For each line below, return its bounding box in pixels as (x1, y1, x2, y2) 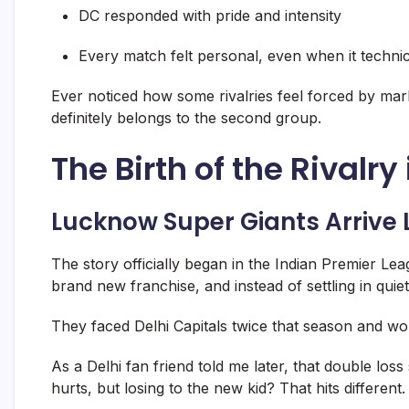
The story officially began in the (51, 255, 275, 274)
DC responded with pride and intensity (79, 6, 341, 26)
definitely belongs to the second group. (51, 109, 321, 128)
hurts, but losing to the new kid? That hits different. (51, 379, 405, 398)
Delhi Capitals (134, 317, 227, 336)
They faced (51, 317, 134, 336)
